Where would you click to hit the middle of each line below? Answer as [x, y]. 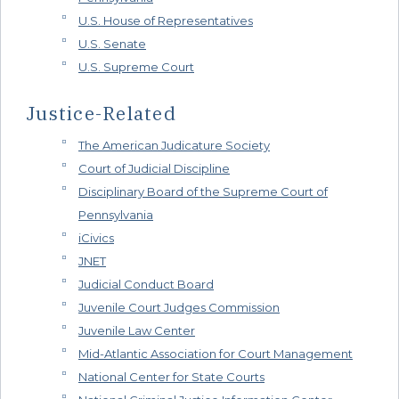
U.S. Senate [112, 43]
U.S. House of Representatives [166, 20]
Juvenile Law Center [137, 331]
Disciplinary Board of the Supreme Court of [203, 192]
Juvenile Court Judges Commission [179, 308]
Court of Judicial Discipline [154, 169]
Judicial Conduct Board [146, 285]
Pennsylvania [116, 215]
